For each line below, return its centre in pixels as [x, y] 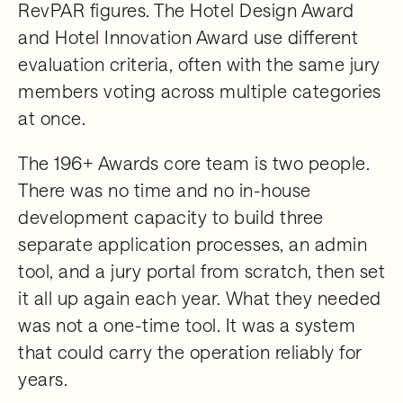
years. [43, 379]
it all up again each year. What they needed [200, 298]
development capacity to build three [171, 217]
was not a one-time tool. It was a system [187, 325]
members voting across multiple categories [200, 91]
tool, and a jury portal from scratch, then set [201, 271]
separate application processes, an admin [193, 244]
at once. [52, 118]
